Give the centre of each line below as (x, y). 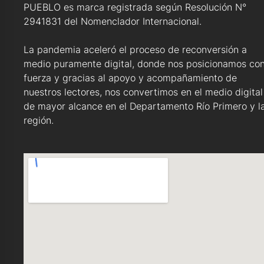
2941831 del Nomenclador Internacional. (113, 22)
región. (39, 121)
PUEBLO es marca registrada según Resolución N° (135, 7)
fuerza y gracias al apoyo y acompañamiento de (130, 78)
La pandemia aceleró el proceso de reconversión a (135, 50)
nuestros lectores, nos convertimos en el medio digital (143, 92)
